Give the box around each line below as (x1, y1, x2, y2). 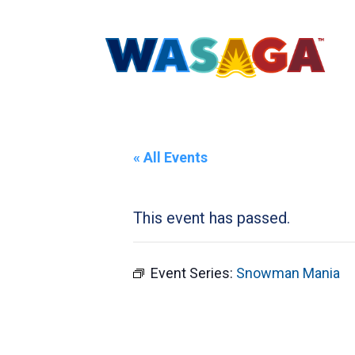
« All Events (133, 149, 208, 166)
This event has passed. (133, 208, 290, 227)
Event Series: (151, 265, 236, 281)
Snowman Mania (236, 265, 340, 281)
